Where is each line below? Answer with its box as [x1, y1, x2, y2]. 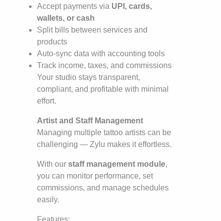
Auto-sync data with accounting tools [37, 49, 165, 58]
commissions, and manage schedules [37, 184, 169, 192]
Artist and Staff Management [37, 116, 143, 125]
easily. [37, 195, 59, 204]
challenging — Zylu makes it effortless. [37, 140, 172, 149]
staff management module [68, 160, 165, 169]
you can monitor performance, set [37, 172, 153, 181]
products [37, 37, 67, 46]
